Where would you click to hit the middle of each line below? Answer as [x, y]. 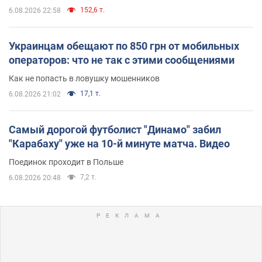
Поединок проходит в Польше [66, 162]
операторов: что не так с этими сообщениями [122, 60]
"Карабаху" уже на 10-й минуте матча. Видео [119, 143]
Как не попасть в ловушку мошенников [84, 78]
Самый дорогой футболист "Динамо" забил [115, 129]
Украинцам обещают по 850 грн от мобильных [124, 46]
